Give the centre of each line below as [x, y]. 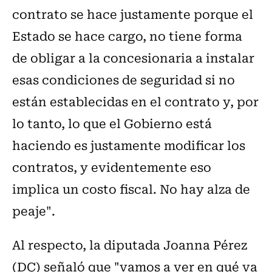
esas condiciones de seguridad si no [124, 80]
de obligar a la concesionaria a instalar [133, 58]
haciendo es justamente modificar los [129, 145]
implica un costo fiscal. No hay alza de [131, 189]
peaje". [34, 211]
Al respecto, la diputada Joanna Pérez [130, 245]
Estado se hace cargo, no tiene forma [127, 36]
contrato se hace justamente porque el [133, 14]
